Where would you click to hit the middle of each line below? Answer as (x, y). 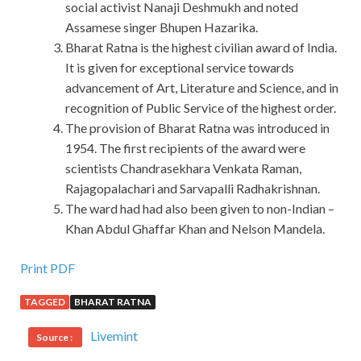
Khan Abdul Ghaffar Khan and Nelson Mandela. (195, 229)
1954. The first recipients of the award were (185, 148)
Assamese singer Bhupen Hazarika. (162, 27)
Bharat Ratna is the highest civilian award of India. (201, 48)
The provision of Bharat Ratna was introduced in (197, 128)
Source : (55, 338)
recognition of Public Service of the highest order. (201, 108)
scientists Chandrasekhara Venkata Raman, (183, 168)
